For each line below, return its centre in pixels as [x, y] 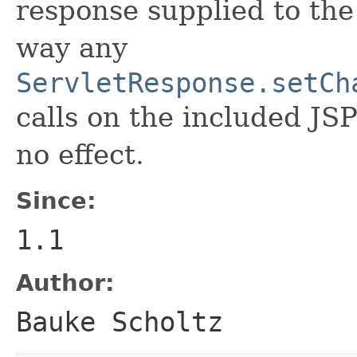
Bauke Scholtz [120, 322]
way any [72, 47]
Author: [65, 282]
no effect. [80, 154]
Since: [56, 200]
